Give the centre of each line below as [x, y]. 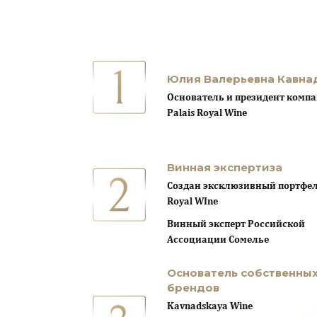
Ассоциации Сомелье [218, 240]
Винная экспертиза [225, 168]
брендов [193, 288]
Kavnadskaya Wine [210, 307]
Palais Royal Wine [207, 114]
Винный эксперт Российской [236, 225]
